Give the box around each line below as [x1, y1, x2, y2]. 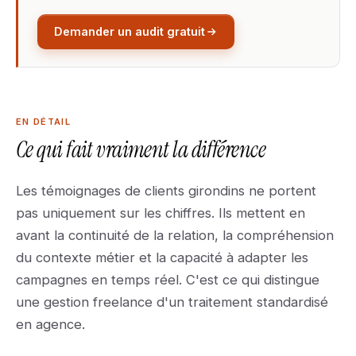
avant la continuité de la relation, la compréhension [16, 227, 334, 243]
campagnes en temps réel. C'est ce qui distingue [16, 272, 319, 288]
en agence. [16, 316, 85, 332]
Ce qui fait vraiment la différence [16, 135, 265, 164]
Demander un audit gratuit [54, 25, 205, 38]
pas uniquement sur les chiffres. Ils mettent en [16, 205, 305, 221]
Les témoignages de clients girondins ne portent [16, 183, 316, 199]
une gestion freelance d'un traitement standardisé [16, 294, 328, 310]
